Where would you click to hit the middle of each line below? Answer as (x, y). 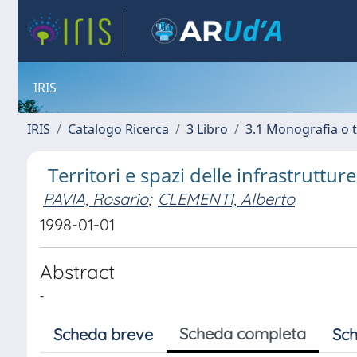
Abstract (77, 272)
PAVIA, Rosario (96, 199)
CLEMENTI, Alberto (226, 199)
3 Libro (207, 129)
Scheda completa (243, 333)
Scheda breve (103, 334)
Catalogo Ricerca (118, 129)
